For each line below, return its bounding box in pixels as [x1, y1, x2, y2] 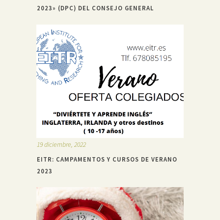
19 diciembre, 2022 [37, 140, 86, 149]
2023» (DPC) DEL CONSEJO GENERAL [37, 4, 154, 12]
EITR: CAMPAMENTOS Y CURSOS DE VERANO [37, 155, 177, 164]
